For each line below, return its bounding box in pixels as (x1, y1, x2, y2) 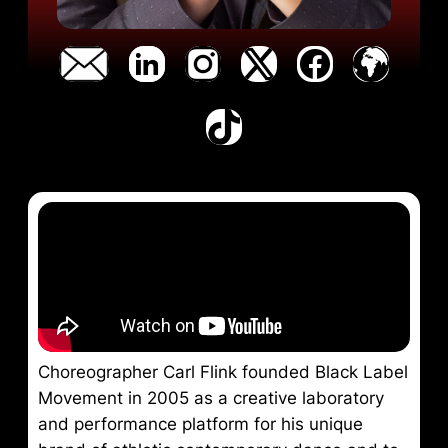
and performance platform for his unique (38, 414, 363, 435)
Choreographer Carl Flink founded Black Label (38, 362, 408, 383)
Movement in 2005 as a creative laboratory (38, 388, 384, 409)
